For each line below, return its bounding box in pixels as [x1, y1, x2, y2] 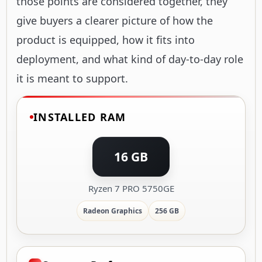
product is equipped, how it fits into [16, 32, 195, 47]
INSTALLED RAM [33, 109, 126, 124]
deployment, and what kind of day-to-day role [16, 51, 243, 66]
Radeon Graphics [83, 205, 142, 216]
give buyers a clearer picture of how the [16, 13, 213, 27]
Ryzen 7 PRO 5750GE [88, 182, 174, 194]
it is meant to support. [16, 71, 128, 85]
